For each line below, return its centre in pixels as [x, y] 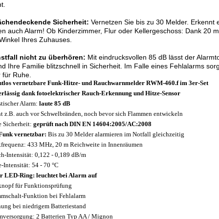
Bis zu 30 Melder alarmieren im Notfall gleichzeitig [115, 134]
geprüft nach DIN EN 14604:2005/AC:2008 [92, 124]
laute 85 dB [55, 103]
